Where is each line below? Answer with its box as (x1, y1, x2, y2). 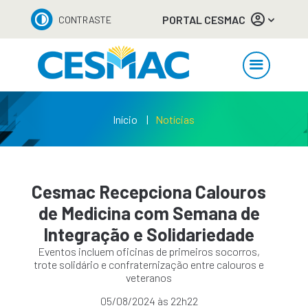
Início (113, 113, 138, 126)
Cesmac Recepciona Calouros (32, 181, 267, 202)
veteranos (126, 271, 173, 284)
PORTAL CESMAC (162, 12, 246, 26)
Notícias (155, 113, 195, 126)
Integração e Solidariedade (43, 223, 255, 245)
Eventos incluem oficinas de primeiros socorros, (38, 245, 261, 258)
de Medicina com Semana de (38, 202, 260, 223)
